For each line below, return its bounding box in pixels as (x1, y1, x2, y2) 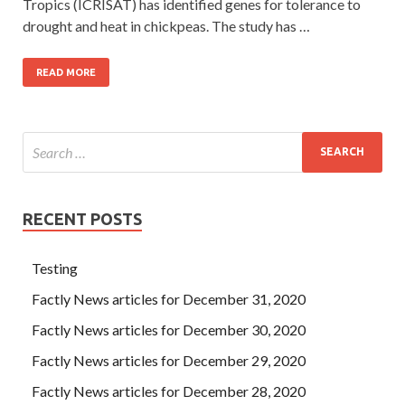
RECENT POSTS (23, 209, 142, 228)
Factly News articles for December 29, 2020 (32, 351, 306, 369)
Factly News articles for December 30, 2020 (32, 320, 306, 338)
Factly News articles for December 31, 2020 (32, 289, 306, 307)
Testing (32, 259, 78, 277)
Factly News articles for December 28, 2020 (32, 381, 306, 400)
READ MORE (36, 66, 96, 78)
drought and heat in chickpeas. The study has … (23, 16, 310, 34)
